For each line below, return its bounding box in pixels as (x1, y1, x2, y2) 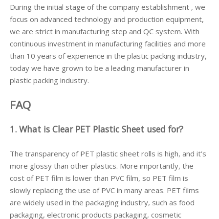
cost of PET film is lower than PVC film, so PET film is (10, 173, 188, 183)
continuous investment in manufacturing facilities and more (10, 39, 206, 48)
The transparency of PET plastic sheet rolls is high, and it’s (10, 149, 206, 158)
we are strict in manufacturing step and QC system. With (10, 26, 199, 36)
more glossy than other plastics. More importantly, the (10, 161, 194, 171)
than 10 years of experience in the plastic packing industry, (10, 51, 207, 61)
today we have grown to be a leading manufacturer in (10, 63, 189, 73)
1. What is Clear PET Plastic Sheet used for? (10, 123, 183, 135)
